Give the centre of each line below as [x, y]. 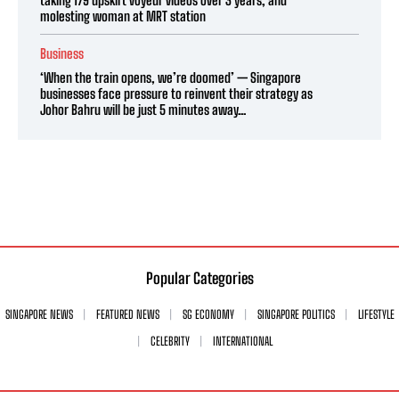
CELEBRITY [170, 341]
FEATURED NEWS [127, 314]
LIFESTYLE [376, 314]
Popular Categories [199, 278]
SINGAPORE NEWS [39, 314]
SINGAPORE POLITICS [296, 314]
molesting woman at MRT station [123, 16]
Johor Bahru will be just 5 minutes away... [143, 109]
